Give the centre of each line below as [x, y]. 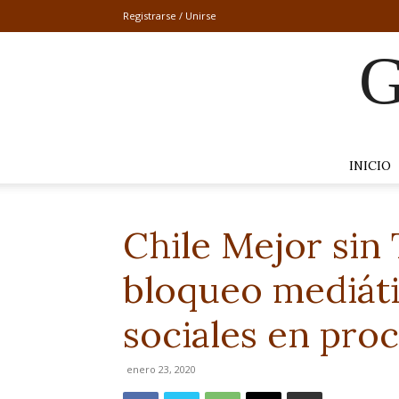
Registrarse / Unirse [170, 16]
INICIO [370, 166]
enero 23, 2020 [161, 369]
